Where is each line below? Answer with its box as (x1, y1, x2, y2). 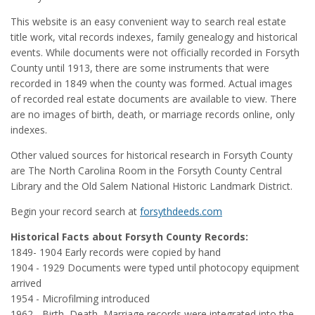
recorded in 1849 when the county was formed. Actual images (11, 76, 292, 90)
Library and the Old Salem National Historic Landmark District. (11, 179, 292, 193)
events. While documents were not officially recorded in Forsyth (11, 45, 300, 59)
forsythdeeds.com (140, 204, 222, 218)
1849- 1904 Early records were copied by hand (11, 245, 221, 259)
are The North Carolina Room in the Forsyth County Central (11, 163, 282, 177)
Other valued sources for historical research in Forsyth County (11, 148, 292, 162)
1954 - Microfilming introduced (11, 291, 150, 305)
